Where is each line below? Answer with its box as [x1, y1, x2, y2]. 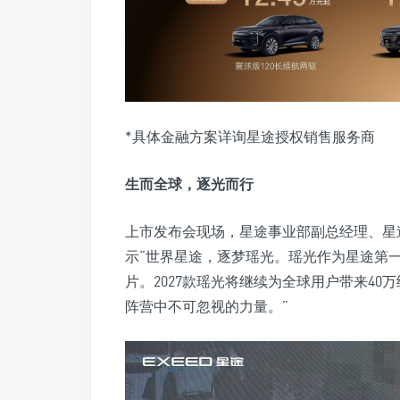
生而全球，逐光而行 [125, 174, 254, 193]
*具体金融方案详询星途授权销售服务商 [125, 127, 375, 146]
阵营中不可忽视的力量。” [125, 296, 288, 315]
